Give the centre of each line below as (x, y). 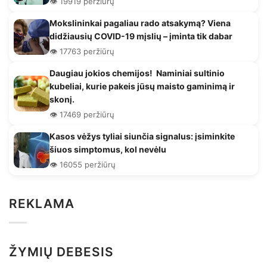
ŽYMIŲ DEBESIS (62, 252)
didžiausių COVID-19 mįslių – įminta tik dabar (141, 36)
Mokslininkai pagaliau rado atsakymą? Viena (140, 23)
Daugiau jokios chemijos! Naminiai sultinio (137, 73)
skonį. (62, 100)
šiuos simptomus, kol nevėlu (108, 150)
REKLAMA (42, 204)
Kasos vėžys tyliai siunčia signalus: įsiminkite (142, 136)
